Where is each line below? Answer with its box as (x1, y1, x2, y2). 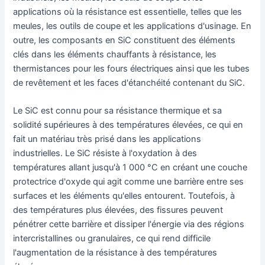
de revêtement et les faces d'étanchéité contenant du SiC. (13, 77, 245, 88)
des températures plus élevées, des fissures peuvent (13, 205, 224, 216)
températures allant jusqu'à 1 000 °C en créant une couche (13, 162, 248, 173)
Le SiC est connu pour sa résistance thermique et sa (13, 105, 222, 117)
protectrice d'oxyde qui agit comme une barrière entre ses (13, 176, 244, 188)
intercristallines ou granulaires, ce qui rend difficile (13, 233, 211, 244)
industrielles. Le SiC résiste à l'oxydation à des (13, 148, 198, 159)
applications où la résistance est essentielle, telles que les (13, 6, 243, 17)
